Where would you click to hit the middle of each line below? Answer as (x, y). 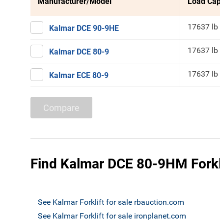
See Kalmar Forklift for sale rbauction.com (111, 202)
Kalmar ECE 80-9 (79, 75)
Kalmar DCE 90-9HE (84, 28)
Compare (61, 108)
